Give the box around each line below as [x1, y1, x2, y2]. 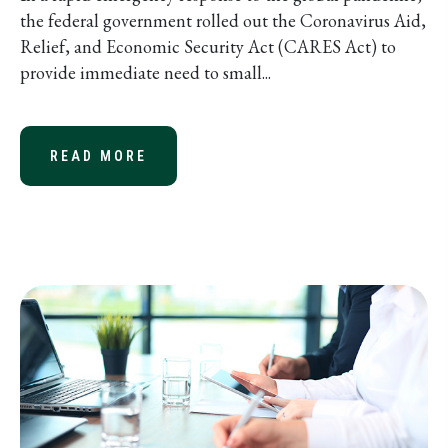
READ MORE [50, 147, 147, 164]
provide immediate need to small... [20, 60, 271, 84]
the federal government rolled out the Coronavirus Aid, [20, 8, 426, 32]
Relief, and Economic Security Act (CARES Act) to [20, 34, 396, 58]
